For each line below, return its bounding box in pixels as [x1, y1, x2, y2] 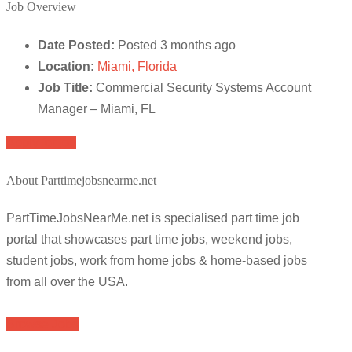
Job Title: [38, 80, 93, 94]
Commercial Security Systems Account [96, 80, 311, 94]
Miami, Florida [97, 59, 177, 73]
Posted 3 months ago [118, 38, 236, 52]
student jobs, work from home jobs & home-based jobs [6, 254, 307, 268]
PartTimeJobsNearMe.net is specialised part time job [6, 211, 299, 225]
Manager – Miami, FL [38, 101, 156, 115]
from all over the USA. [6, 275, 128, 289]
